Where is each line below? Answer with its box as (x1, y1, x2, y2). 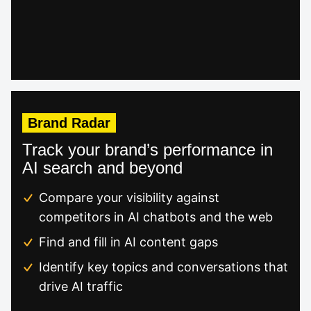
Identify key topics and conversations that (39, 259, 288, 274)
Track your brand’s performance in (22, 140, 273, 159)
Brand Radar (28, 115, 110, 131)
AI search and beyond (22, 158, 183, 177)
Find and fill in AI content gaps (39, 234, 218, 249)
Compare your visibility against (39, 190, 219, 205)
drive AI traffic (39, 278, 123, 294)
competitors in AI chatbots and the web (39, 209, 273, 224)
